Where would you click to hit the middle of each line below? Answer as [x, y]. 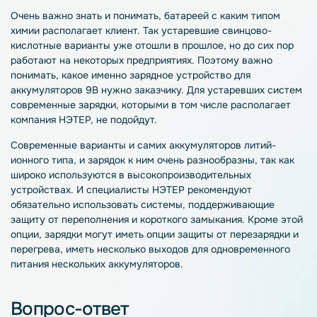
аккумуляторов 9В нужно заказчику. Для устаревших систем [156, 90]
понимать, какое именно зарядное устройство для [131, 75]
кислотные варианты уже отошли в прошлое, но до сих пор [152, 45]
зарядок [106, 160]
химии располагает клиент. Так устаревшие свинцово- [141, 30]
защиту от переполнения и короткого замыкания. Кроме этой [157, 219]
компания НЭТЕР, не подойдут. [84, 120]
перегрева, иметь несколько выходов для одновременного [150, 249]
